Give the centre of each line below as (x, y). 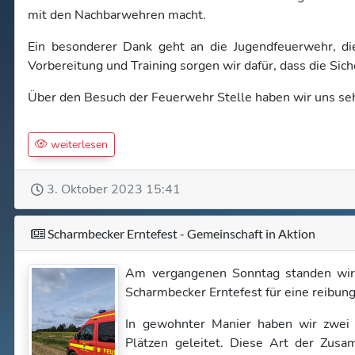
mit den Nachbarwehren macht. (117, 15)
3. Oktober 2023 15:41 (114, 189)
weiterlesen (78, 145)
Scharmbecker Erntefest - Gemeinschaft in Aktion (180, 233)
